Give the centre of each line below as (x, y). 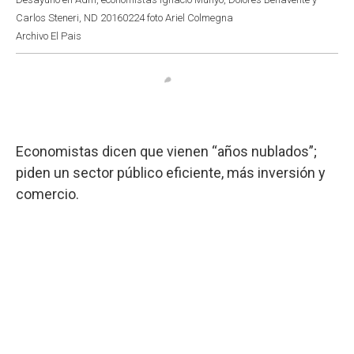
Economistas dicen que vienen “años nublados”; (166, 151)
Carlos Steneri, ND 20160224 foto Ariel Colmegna (124, 17)
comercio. (47, 194)
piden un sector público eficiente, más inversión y (171, 172)
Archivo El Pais (49, 36)
